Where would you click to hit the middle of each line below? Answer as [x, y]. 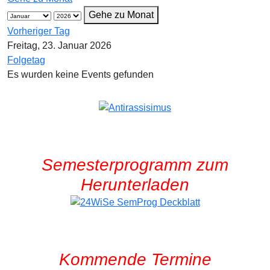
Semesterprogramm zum [135, 165]
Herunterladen [135, 184]
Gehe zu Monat [121, 15]
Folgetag [26, 60]
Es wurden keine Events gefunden [80, 74]
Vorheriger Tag [39, 31]
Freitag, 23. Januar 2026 [59, 46]
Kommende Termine [135, 259]
